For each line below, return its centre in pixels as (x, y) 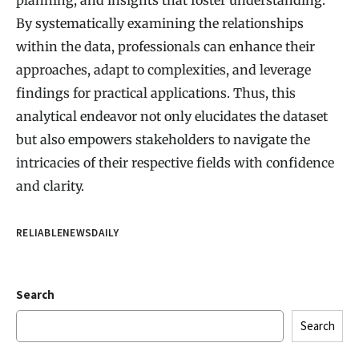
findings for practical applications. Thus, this (156, 93)
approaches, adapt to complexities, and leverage (163, 69)
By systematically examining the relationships (160, 23)
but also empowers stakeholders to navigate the (163, 139)
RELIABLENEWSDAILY (68, 232)
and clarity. (50, 186)
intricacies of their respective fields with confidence (175, 162)
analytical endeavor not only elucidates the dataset (172, 116)
